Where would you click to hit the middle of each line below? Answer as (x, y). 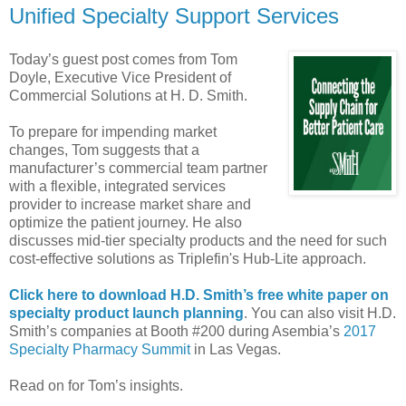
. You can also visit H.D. (320, 313)
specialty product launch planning (126, 313)
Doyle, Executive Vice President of (120, 77)
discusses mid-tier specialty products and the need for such (198, 240)
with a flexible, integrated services (117, 186)
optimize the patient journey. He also (126, 222)
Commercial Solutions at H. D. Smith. (128, 95)
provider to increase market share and (130, 204)
